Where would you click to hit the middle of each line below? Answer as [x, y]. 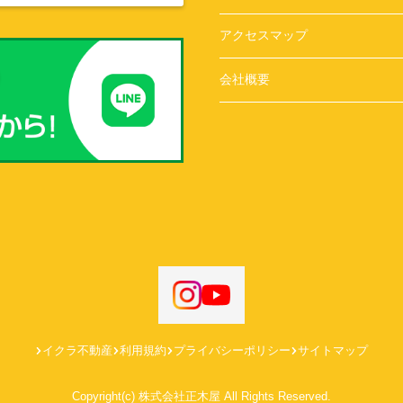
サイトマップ [333, 351]
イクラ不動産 [77, 351]
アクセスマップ [264, 35]
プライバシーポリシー [232, 351]
